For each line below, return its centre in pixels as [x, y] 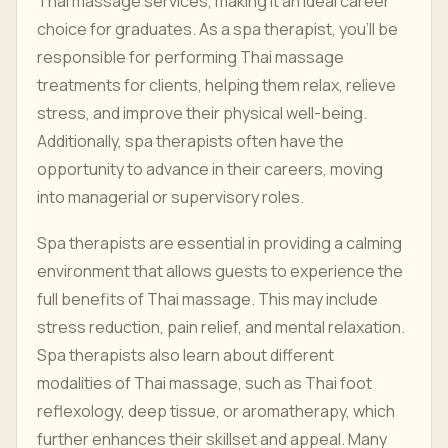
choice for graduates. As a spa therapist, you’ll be [217, 29]
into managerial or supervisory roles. [170, 197]
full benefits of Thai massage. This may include [207, 299]
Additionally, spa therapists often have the [190, 141]
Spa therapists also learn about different [185, 355]
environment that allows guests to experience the [220, 271]
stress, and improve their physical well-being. [202, 113]
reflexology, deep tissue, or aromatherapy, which [216, 411]
